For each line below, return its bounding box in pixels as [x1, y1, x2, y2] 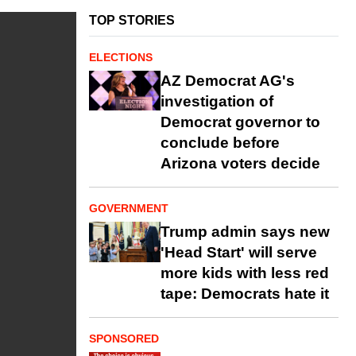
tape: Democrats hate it [161, 284, 329, 302]
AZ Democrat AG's [161, 72, 295, 89]
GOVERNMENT [89, 201, 168, 215]
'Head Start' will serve [161, 243, 317, 261]
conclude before [161, 133, 280, 151]
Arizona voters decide [161, 154, 320, 172]
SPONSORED [89, 331, 159, 345]
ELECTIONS [89, 50, 153, 64]
